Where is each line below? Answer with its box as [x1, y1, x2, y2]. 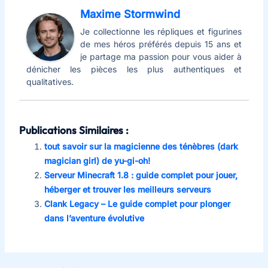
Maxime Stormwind [80, 7, 180, 20]
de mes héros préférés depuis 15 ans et [80, 38, 242, 49]
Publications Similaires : [19, 123, 129, 137]
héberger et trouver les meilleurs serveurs [44, 184, 211, 194]
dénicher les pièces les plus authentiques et [26, 63, 242, 74]
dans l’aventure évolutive [44, 212, 144, 223]
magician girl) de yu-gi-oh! [44, 155, 150, 166]
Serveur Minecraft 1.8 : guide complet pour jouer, [44, 169, 237, 180]
